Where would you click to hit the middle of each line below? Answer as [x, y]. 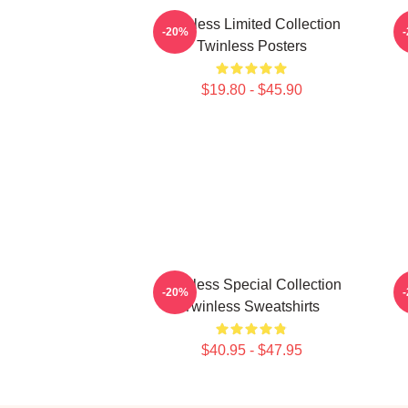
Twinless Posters [251, 46]
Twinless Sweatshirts [251, 306]
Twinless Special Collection [251, 285]
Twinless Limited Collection [251, 24]
